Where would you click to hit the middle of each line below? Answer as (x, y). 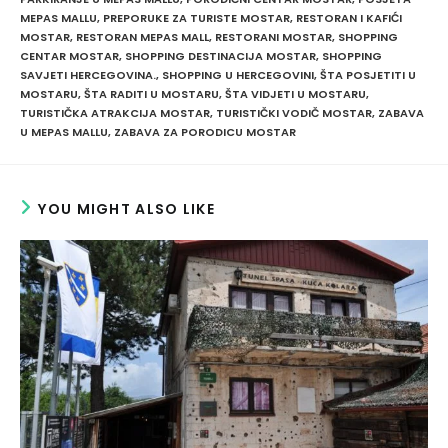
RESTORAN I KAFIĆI (349, 17)
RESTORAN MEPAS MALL (142, 36)
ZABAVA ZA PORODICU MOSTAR (205, 131)
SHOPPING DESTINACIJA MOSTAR (220, 55)
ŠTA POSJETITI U (368, 74)
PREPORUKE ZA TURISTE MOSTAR (196, 17)
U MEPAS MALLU (64, 131)
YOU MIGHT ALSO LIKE (127, 209)
